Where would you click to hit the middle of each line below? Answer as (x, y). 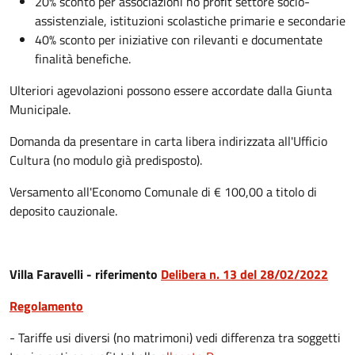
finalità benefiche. (84, 58)
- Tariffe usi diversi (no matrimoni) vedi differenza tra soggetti (175, 337)
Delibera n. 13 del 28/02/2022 (244, 274)
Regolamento (46, 305)
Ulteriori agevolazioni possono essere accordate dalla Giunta (171, 90)
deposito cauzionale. (65, 210)
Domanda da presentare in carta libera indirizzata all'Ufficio (168, 141)
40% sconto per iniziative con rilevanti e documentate (179, 39)
